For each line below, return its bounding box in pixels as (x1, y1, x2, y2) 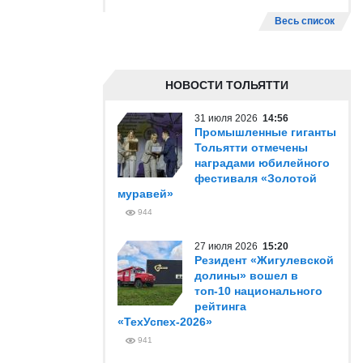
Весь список (275, 15, 335, 27)
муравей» (117, 187, 173, 200)
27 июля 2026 (194, 241, 263, 252)
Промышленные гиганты (194, 126, 336, 139)
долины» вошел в (194, 269, 298, 282)
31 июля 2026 (194, 113, 263, 124)
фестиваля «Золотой (194, 172, 317, 185)
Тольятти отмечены (194, 141, 308, 154)
